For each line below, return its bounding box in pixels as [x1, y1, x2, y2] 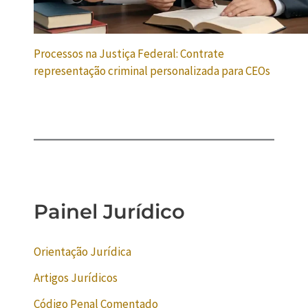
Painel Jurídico [34, 199, 186, 224]
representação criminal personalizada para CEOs [34, 63, 271, 79]
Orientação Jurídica [34, 244, 132, 260]
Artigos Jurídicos [34, 269, 118, 285]
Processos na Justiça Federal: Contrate [34, 46, 225, 62]
